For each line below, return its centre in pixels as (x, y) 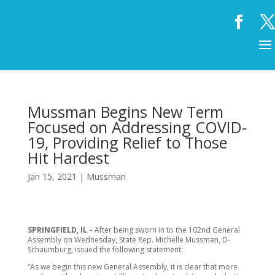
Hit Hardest (68, 158)
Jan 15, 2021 (52, 176)
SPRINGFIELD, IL (58, 230)
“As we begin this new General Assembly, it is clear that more (132, 267)
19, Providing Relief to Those (127, 142)
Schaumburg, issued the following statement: (105, 250)
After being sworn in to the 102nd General (167, 230)
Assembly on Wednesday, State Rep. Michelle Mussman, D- (129, 240)
